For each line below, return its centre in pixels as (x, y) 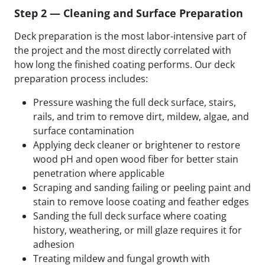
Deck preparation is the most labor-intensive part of (130, 36)
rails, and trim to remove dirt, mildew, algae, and (141, 117)
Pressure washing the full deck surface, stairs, (135, 103)
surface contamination (84, 131)
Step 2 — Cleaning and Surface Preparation (129, 13)
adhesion (54, 245)
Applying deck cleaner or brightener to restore (137, 145)
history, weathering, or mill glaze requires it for (138, 230)
